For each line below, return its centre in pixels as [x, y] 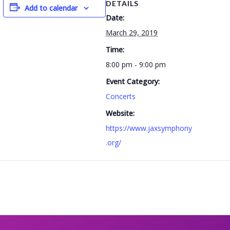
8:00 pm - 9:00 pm [136, 64]
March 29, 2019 [132, 33]
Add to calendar [51, 8]
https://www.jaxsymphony [149, 128]
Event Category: [133, 81]
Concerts [121, 96]
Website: [120, 113]
